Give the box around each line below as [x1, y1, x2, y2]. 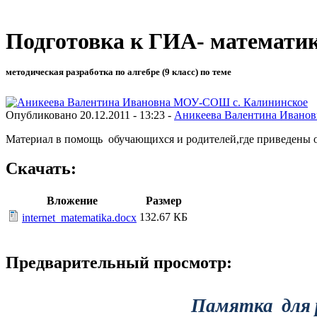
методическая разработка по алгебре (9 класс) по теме [6, 67, 231, 78]
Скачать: [6, 159, 76, 178]
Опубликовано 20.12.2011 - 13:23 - [6, 108, 174, 121]
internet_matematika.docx [22, 212, 137, 224]
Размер [145, 195, 182, 207]
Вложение [47, 195, 98, 207]
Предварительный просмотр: [6, 253, 232, 272]
